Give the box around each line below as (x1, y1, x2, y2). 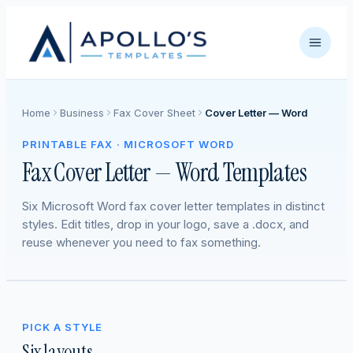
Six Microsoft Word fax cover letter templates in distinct (22, 199, 325, 214)
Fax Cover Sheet (113, 106, 195, 119)
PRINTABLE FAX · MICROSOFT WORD (22, 138, 235, 150)
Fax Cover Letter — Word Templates (22, 156, 307, 189)
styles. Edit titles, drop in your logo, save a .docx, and (22, 217, 309, 232)
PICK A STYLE (22, 321, 103, 333)
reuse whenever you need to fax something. (22, 235, 261, 250)
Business (60, 106, 104, 119)
